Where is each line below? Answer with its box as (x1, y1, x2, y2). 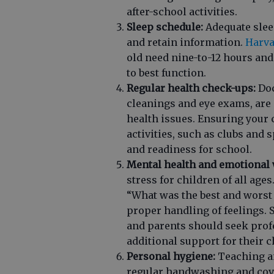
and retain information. (127, 36, 245, 48)
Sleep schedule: (127, 21, 203, 33)
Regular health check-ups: (127, 82, 256, 94)
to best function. (127, 67, 209, 79)
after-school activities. (127, 6, 237, 18)
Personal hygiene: (127, 250, 215, 262)
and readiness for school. (127, 143, 252, 155)
